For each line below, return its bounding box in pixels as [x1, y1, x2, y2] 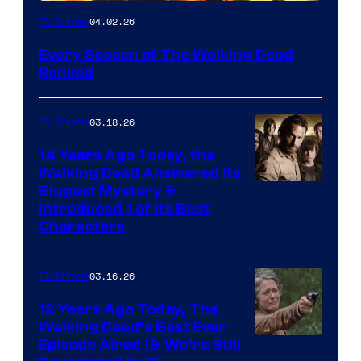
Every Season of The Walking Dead [39, 46, 293, 64]
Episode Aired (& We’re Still [39, 336, 241, 355]
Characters [39, 218, 125, 236]
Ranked [39, 64, 93, 82]
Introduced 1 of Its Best [39, 200, 210, 218]
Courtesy [254, 205, 317, 228]
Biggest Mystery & [39, 182, 176, 201]
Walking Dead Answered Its [39, 164, 241, 183]
